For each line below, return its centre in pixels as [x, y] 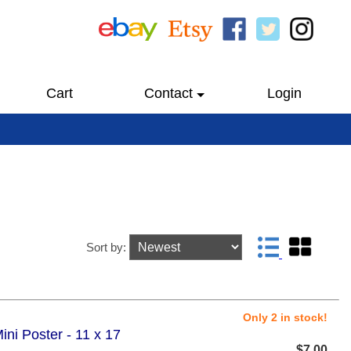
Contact [168, 93]
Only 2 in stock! [285, 318]
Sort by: [107, 248]
